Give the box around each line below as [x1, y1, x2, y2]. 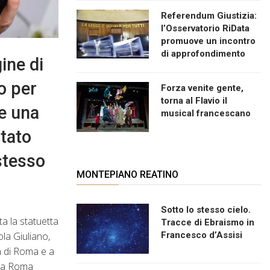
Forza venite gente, [161, 82, 243, 93]
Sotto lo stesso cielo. [161, 204, 251, 215]
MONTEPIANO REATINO [77, 168, 178, 180]
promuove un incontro [161, 35, 256, 46]
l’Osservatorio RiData [161, 22, 250, 34]
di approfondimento [161, 48, 245, 59]
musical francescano [161, 107, 251, 119]
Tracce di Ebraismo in [161, 216, 254, 228]
